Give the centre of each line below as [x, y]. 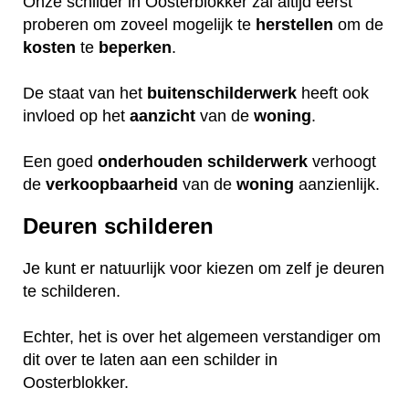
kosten [49, 47]
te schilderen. [72, 292]
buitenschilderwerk [222, 93]
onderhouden [150, 161]
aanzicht [163, 115]
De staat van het [85, 93]
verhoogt [342, 161]
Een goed [60, 161]
